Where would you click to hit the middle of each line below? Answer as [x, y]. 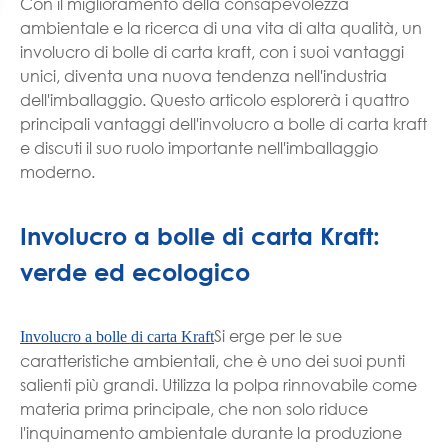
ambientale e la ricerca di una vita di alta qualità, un [221, 27]
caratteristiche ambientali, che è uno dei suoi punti [212, 360]
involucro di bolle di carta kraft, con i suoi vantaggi [212, 51]
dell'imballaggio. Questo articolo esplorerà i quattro [214, 99]
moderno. [57, 171]
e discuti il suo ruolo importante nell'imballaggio [199, 147]
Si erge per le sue [278, 335]
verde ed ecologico [135, 271]
